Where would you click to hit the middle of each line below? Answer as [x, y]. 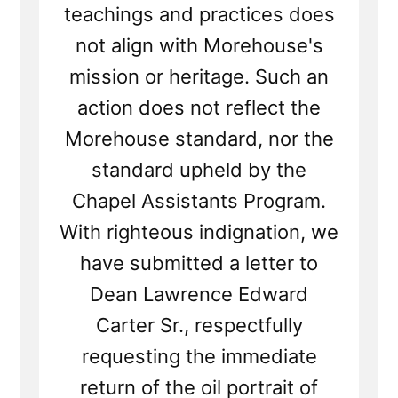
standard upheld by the [199, 170]
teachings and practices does [199, 15]
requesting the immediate [199, 357]
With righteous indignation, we [199, 232]
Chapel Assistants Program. [199, 201]
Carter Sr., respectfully [199, 326]
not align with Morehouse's [199, 46]
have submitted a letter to [199, 263]
